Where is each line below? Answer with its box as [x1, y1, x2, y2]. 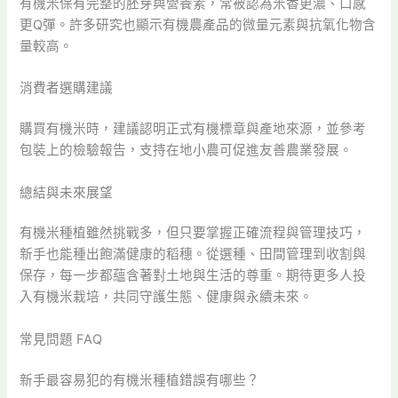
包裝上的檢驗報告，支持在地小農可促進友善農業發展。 [20, 142, 354, 159]
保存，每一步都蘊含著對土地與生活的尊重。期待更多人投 [20, 267, 367, 284]
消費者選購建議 [20, 80, 114, 97]
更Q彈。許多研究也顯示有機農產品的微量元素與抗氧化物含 [20, 16, 377, 33]
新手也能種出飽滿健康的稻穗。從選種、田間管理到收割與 [20, 246, 367, 263]
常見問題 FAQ [20, 330, 103, 347]
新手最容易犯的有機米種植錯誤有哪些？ [20, 371, 260, 388]
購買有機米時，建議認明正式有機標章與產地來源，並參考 [20, 121, 367, 138]
